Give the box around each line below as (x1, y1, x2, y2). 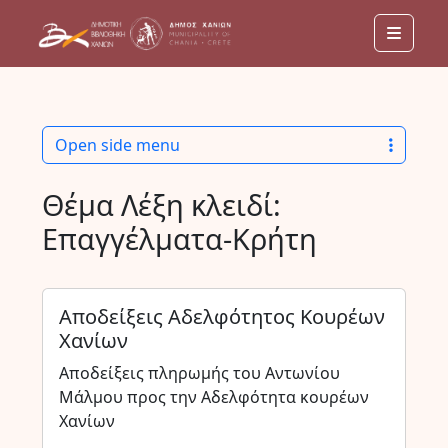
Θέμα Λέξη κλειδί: (41, 185, 281, 224)
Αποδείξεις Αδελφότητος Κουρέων (58, 303, 385, 330)
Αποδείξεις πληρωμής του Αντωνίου (58, 362, 340, 384)
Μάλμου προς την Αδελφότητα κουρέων (58, 386, 369, 408)
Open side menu (54, 134, 180, 156)
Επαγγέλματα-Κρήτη (41, 219, 317, 258)
